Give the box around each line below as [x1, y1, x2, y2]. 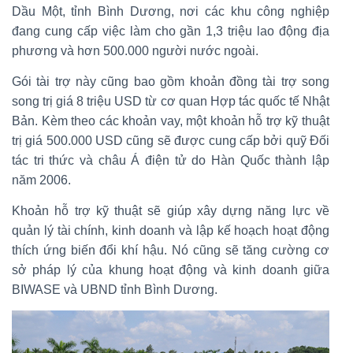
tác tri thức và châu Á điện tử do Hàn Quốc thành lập [12, 153, 329, 167]
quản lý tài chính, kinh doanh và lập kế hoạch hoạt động [12, 223, 329, 237]
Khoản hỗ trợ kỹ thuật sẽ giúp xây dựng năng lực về [12, 203, 329, 217]
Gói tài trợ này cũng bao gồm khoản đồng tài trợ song [12, 74, 329, 88]
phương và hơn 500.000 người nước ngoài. [12, 43, 258, 58]
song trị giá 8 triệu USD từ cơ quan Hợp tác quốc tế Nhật [12, 94, 329, 108]
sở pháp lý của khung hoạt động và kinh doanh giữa [12, 262, 329, 277]
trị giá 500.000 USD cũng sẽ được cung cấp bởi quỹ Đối [12, 133, 329, 147]
